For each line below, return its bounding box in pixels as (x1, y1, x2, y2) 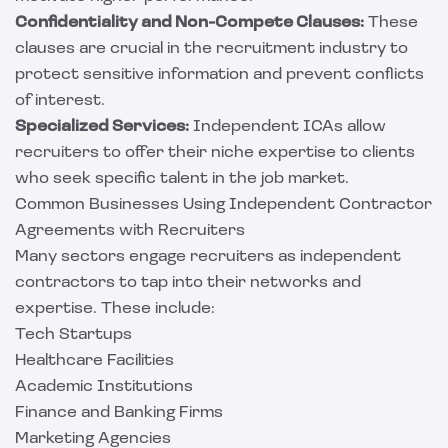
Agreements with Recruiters (15, 223, 245, 239)
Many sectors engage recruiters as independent (15, 249, 401, 265)
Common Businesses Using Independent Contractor (15, 197, 432, 213)
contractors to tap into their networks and (15, 275, 361, 291)
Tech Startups (15, 327, 132, 343)
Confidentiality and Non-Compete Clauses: (15, 15, 364, 31)
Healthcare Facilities (15, 353, 174, 369)
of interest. (15, 93, 105, 109)
